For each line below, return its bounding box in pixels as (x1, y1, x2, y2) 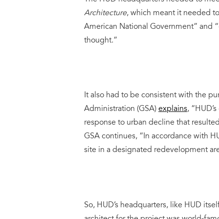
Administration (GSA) (84, 103, 158, 114)
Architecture (84, 7, 127, 18)
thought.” (84, 34, 117, 45)
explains (158, 103, 187, 114)
